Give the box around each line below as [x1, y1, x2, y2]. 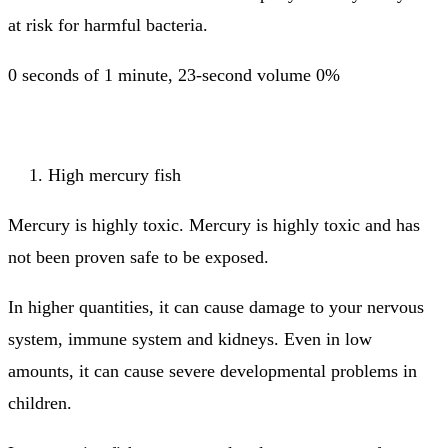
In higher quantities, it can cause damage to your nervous [8, 297, 424, 318]
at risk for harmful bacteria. [8, 15, 208, 36]
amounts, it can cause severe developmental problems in [8, 361, 417, 382]
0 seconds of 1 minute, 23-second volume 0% [8, 65, 340, 86]
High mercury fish [48, 165, 181, 186]
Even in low [284, 329, 372, 350]
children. [8, 393, 72, 414]
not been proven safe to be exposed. [8, 247, 269, 268]
